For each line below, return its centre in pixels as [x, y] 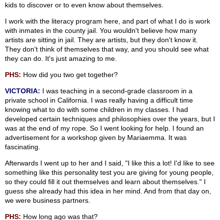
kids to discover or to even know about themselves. [84, 5]
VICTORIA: [23, 91]
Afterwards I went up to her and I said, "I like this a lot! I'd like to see [110, 163]
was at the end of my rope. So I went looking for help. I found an [104, 128]
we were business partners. [48, 201]
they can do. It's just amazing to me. [61, 59]
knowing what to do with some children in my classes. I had [96, 110]
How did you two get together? [69, 75]
